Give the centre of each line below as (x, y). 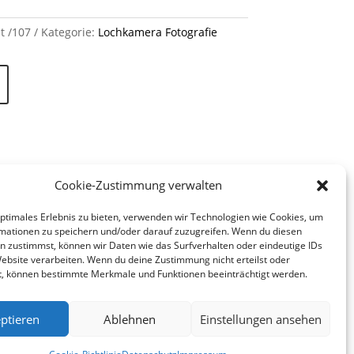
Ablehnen (130, 319)
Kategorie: (69, 32)
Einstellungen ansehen (260, 319)
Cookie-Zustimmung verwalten (138, 185)
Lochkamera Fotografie (157, 32)
